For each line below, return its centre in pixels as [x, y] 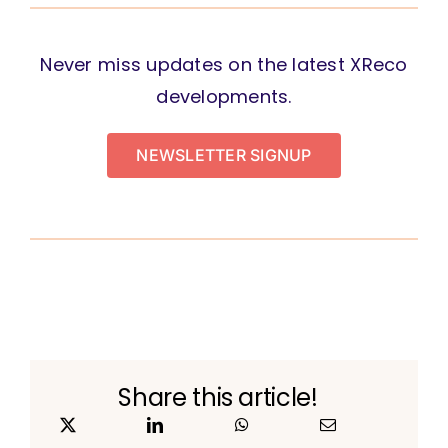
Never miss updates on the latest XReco [224, 64]
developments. [224, 96]
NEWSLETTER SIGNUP [224, 154]
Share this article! [218, 397]
